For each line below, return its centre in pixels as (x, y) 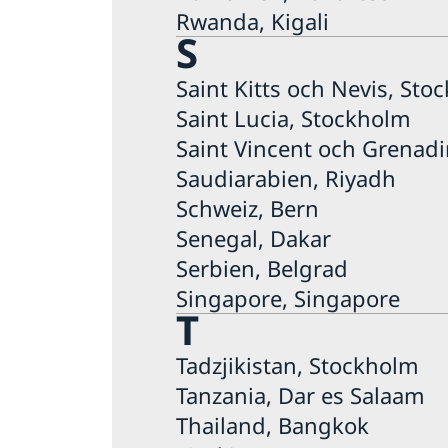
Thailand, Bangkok (272, 424)
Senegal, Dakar (253, 237)
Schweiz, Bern (247, 207)
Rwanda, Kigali (252, 20)
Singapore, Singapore (288, 297)
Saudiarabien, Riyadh (286, 177)
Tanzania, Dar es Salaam (300, 394)
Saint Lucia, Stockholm (293, 117)
